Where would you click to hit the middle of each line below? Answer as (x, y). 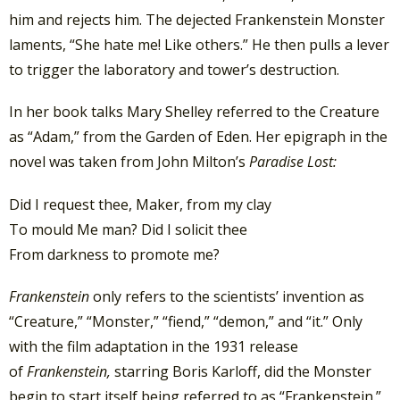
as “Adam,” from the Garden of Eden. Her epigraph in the (198, 137)
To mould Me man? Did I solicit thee (128, 229)
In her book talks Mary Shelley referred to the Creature (194, 112)
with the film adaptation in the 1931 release (154, 346)
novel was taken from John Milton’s (129, 162)
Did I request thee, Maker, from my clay (140, 204)
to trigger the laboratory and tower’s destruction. (174, 70)
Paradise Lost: (293, 162)
